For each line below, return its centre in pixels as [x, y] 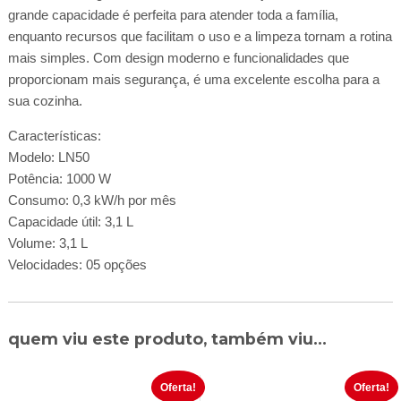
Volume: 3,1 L [47, 243]
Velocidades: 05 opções [77, 264]
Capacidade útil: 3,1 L [70, 221]
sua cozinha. [45, 100]
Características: [54, 135]
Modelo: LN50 [48, 157]
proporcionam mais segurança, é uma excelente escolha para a [193, 79]
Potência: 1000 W [59, 178]
